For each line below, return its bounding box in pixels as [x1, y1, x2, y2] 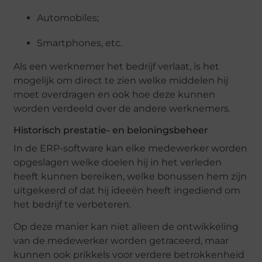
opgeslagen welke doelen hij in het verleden [13, 156, 222, 168]
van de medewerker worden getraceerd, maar [13, 235, 229, 247]
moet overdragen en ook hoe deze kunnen [13, 88, 216, 100]
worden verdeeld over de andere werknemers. [13, 102, 231, 114]
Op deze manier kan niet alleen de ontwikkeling [13, 221, 239, 233]
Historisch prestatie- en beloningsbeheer [13, 124, 209, 136]
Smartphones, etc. [37, 37, 123, 49]
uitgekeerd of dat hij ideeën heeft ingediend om [13, 184, 241, 196]
